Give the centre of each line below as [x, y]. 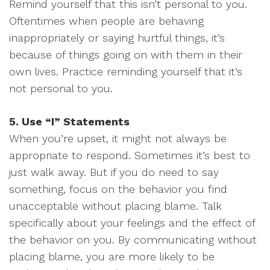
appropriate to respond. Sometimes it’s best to [130, 155]
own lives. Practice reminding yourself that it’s [126, 71]
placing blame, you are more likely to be [112, 256]
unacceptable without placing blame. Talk [115, 206]
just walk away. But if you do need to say [114, 172]
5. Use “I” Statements [69, 121]
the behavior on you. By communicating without [133, 240]
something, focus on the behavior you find [118, 189]
